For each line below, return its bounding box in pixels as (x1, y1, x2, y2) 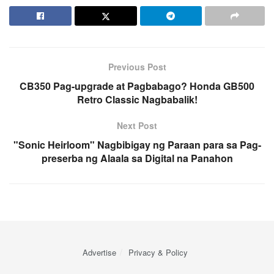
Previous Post (108, 61, 166, 73)
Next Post (117, 119, 157, 132)
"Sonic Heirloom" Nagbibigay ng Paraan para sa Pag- (13, 138, 261, 152)
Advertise (83, 246, 116, 259)
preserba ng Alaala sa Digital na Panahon (41, 151, 233, 166)
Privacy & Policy (128, 246, 188, 259)
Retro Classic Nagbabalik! (76, 92, 198, 107)
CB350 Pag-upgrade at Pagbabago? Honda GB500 (20, 79, 254, 94)
